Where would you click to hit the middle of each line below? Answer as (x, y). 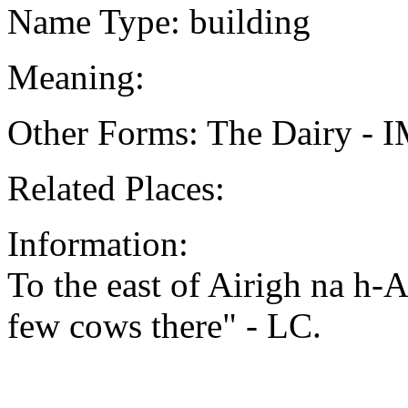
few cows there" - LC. (164, 325)
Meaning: (76, 76)
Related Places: (116, 188)
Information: (98, 243)
